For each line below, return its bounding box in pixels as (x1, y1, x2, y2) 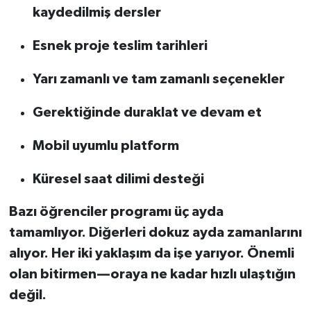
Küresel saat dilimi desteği (32, 171, 204, 186)
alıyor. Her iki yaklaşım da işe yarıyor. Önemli (8, 246, 294, 260)
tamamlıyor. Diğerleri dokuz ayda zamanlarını (8, 225, 302, 239)
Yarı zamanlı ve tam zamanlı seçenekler (32, 72, 285, 86)
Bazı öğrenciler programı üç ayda (8, 204, 224, 219)
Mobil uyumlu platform (32, 138, 179, 153)
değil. (8, 287, 47, 302)
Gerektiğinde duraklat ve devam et (32, 105, 262, 119)
